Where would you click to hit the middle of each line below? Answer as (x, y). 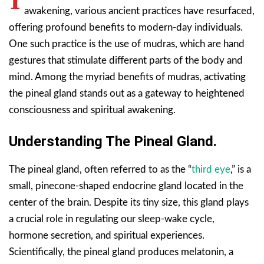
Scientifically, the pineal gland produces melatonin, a (121, 252)
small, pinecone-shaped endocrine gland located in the (126, 186)
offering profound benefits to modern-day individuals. (126, 27)
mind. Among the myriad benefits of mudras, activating (127, 77)
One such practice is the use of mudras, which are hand (127, 44)
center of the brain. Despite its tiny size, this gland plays (129, 202)
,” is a (241, 169)
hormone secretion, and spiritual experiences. (107, 235)
